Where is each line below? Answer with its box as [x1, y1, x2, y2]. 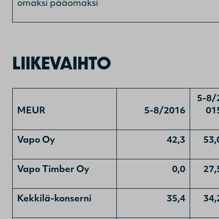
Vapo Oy [17, 135, 55, 145]
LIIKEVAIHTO [12, 50, 111, 75]
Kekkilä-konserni [17, 194, 91, 204]
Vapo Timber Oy [17, 165, 89, 175]
